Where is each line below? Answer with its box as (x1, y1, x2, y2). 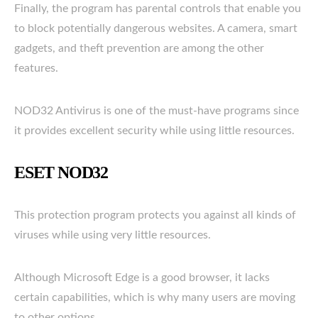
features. (14, 62, 58, 74)
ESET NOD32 (14, 163, 108, 182)
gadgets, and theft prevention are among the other (14, 42, 264, 54)
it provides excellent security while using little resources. (14, 124, 295, 136)
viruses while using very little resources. (14, 229, 211, 241)
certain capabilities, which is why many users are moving (14, 291, 295, 303)
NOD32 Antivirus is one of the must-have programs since (14, 104, 299, 116)
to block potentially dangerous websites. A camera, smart (14, 22, 297, 34)
